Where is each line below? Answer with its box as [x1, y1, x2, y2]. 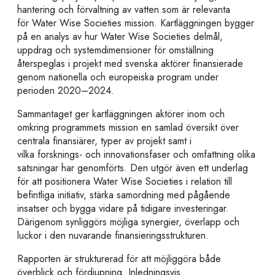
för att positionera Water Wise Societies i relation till [17, 174, 232, 188]
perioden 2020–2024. [17, 83, 114, 98]
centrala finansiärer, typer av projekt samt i [17, 133, 192, 148]
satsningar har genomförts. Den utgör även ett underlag [17, 160, 248, 175]
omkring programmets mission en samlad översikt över [17, 120, 239, 134]
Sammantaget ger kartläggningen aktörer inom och [17, 106, 225, 121]
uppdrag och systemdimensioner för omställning [17, 42, 214, 57]
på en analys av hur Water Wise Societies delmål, [17, 29, 223, 44]
